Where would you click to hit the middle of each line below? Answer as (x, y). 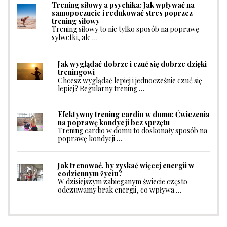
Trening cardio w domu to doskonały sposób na (133, 131)
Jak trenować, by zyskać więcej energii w (126, 165)
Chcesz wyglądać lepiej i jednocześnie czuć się (130, 80)
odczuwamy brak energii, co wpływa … (120, 190)
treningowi (76, 72)
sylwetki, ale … (75, 37)
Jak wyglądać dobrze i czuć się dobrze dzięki (132, 64)
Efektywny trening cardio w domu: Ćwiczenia (134, 115)
